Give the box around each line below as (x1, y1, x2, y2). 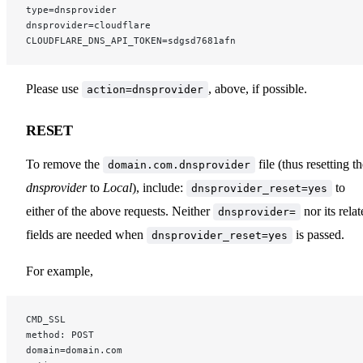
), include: (132, 180, 186, 194)
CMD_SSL (26, 313, 66, 325)
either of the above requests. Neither (26, 203, 213, 218)
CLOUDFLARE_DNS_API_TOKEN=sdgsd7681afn (26, 34, 236, 46)
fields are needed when (26, 227, 147, 241)
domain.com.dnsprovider (108, 158, 250, 171)
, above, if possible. (208, 81, 307, 96)
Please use (26, 81, 82, 96)
